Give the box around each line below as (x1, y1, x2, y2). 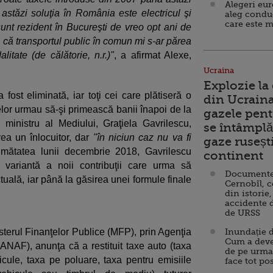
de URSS (225, 208, 260, 218)
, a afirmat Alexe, (113, 50, 192, 60)
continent (204, 149, 263, 163)
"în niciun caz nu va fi (93, 132, 192, 143)
